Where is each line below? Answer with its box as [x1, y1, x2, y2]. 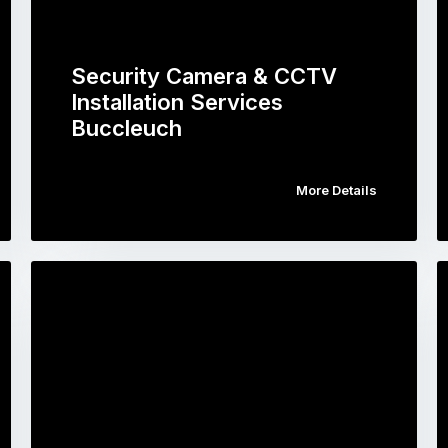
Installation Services [70, 89, 283, 115]
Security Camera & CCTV [70, 63, 337, 89]
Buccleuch [70, 115, 182, 141]
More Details [296, 182, 378, 198]
